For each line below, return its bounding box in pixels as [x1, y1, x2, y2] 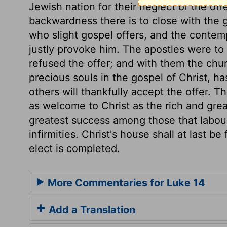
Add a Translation [46, 203, 135, 216]
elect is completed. [29, 142, 120, 155]
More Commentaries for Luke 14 [45, 176, 205, 189]
